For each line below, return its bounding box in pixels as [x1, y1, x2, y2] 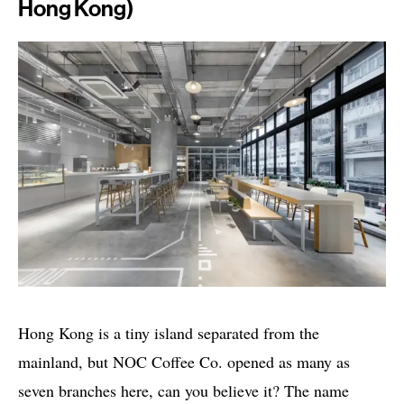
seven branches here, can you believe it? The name [18, 380, 349, 402]
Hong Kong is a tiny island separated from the [18, 322, 319, 344]
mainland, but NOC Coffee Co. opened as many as [18, 351, 350, 373]
